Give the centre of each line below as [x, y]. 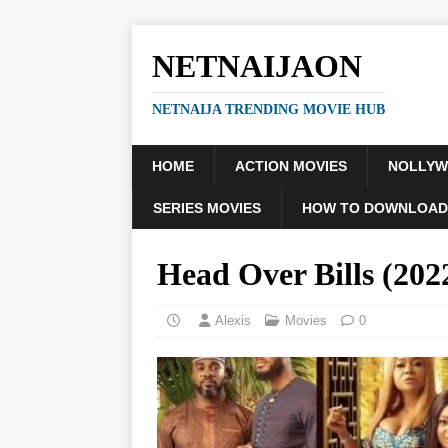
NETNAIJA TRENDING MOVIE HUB [268, 109]
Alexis [233, 320]
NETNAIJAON [257, 66]
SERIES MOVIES [207, 208]
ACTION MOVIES [291, 166]
